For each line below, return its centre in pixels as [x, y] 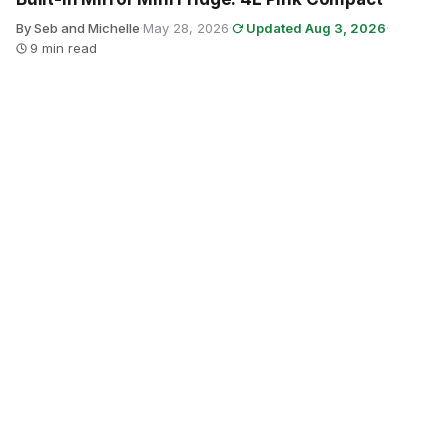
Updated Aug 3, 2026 [316, 28]
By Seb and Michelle [78, 28]
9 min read [63, 48]
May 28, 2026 [186, 28]
